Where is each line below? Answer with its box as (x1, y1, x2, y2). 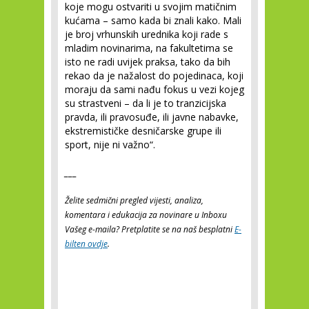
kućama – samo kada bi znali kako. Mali (65, 14, 241, 28)
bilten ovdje (65, 238, 108, 250)
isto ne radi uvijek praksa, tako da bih (65, 55, 230, 69)
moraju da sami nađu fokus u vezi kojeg (65, 83, 244, 97)
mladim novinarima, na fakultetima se (65, 41, 233, 55)
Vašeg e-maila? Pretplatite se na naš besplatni (65, 223, 235, 236)
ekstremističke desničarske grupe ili (65, 124, 221, 138)
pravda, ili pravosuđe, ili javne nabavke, (65, 110, 239, 124)
